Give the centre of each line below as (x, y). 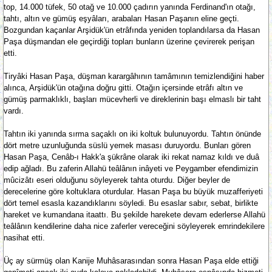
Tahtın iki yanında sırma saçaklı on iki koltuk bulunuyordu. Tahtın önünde (132, 134)
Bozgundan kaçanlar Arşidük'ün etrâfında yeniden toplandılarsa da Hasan (132, 30)
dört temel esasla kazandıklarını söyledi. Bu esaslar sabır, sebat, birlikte (131, 203)
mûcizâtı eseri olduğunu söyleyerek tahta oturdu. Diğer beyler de (117, 180)
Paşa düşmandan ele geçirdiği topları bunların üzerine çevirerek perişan (129, 42)
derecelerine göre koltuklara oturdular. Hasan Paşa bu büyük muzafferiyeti (133, 192)
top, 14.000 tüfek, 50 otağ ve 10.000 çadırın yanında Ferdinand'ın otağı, (130, 7)
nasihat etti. (24, 238)
